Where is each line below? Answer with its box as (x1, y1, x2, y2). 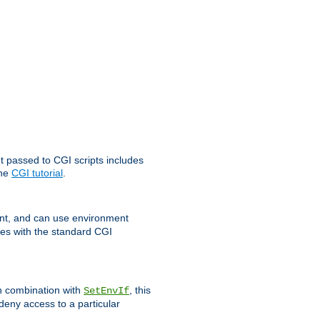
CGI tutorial (11, 167, 63, 179)
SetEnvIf (84, 284, 129, 296)
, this (129, 284, 151, 296)
